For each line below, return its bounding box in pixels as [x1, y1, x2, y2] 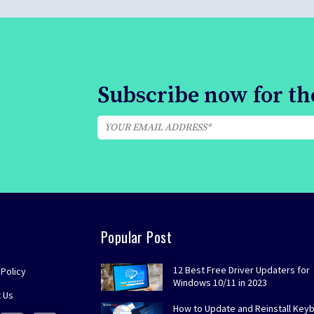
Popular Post [101, 226, 172, 248]
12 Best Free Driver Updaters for [172, 264, 310, 277]
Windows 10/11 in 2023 [172, 276, 267, 289]
